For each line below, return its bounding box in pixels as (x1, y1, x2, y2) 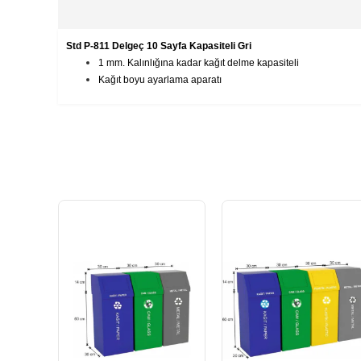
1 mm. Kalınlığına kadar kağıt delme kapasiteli (98, 57, 299, 68)
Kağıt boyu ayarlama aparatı (98, 74, 222, 85)
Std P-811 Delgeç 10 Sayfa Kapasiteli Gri (66, 40, 251, 52)
